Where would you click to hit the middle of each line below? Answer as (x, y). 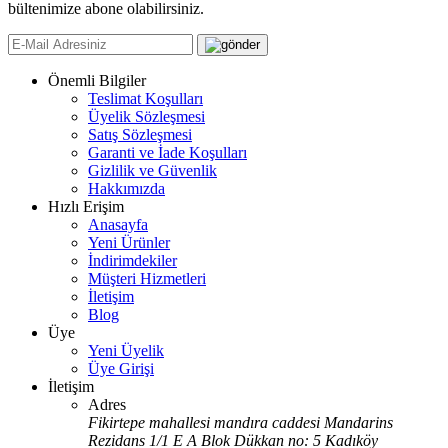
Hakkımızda (126, 188)
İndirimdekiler (132, 260)
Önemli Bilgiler (97, 80)
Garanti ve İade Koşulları (167, 152)
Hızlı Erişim (86, 206)
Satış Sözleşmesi (140, 134)
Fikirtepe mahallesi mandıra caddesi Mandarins (240, 422)
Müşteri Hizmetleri (147, 278)
